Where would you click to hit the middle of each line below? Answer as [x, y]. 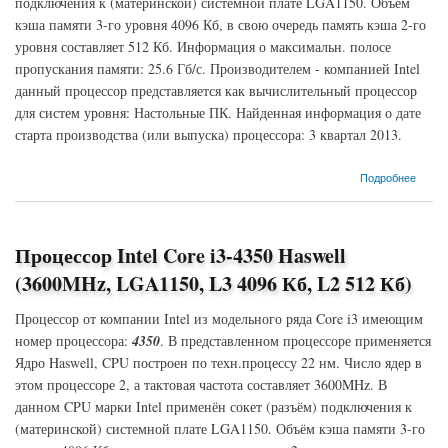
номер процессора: [73, 340]
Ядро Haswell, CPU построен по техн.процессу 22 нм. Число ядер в [218, 362]
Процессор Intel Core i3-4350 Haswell [180, 255]
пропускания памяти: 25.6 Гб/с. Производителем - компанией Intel [217, 68]
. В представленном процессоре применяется [295, 340]
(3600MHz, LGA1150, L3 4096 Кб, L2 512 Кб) [213, 283]
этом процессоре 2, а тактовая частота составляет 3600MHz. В [201, 384]
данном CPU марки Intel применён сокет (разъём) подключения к [213, 406]
